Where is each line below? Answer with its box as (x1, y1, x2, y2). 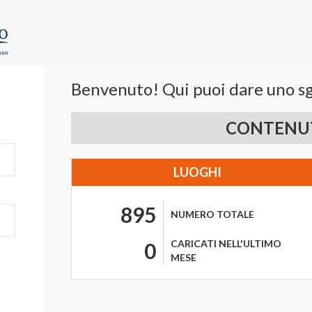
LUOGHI (173, 164, 221, 180)
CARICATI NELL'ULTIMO (171, 237, 281, 249)
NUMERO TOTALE (171, 208, 254, 220)
